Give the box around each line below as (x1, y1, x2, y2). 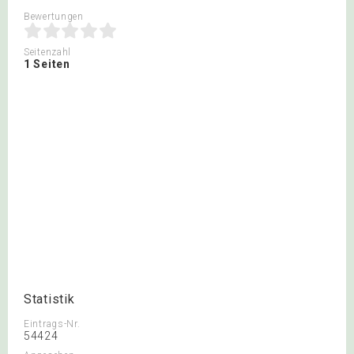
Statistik (24, 292, 75, 307)
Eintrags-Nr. (24, 318, 81, 330)
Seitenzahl (24, 47, 71, 58)
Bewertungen (24, 11, 84, 22)
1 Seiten (24, 58, 70, 70)
